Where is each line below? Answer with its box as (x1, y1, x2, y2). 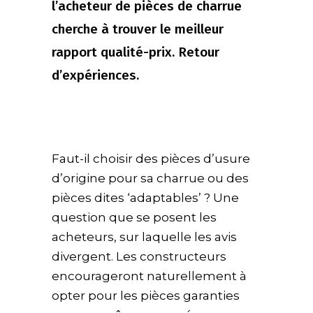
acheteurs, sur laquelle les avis (52, 229, 237, 244)
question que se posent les (52, 210, 217, 224)
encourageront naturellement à (52, 268, 247, 283)
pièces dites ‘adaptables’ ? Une (52, 190, 239, 205)
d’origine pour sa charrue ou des (52, 170, 249, 185)
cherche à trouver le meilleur (52, 20, 224, 37)
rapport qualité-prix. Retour (52, 43, 219, 60)
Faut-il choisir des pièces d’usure (52, 151, 250, 166)
